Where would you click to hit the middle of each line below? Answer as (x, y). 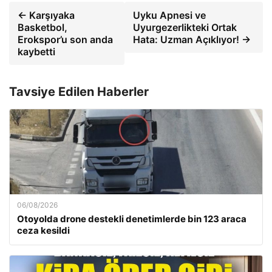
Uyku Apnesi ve (170, 15)
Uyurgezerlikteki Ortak (185, 28)
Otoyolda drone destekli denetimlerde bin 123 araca (132, 219)
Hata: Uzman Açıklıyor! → (192, 40)
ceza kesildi (43, 231)
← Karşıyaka (46, 15)
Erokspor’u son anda (65, 40)
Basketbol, (42, 28)
